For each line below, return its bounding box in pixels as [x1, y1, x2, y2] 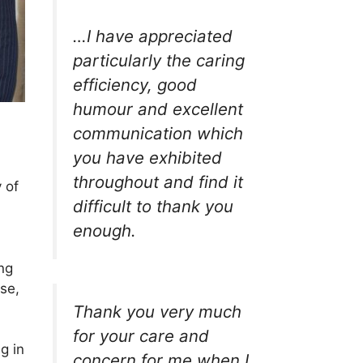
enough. [72, 220, 136, 241]
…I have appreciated [72, 25, 233, 46]
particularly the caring [72, 49, 245, 70]
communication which [72, 122, 243, 143]
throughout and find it [72, 171, 243, 192]
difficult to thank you [72, 195, 233, 216]
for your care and [72, 326, 209, 347]
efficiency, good [72, 74, 197, 95]
